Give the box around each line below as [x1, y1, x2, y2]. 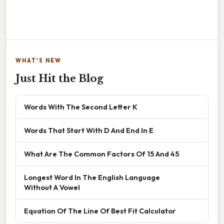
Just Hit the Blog [15, 72, 103, 85]
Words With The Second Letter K [24, 102, 137, 112]
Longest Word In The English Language [24, 172, 160, 182]
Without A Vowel [24, 182, 80, 192]
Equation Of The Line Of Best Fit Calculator [24, 206, 176, 216]
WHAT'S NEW [15, 57, 61, 64]
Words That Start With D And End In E [24, 125, 153, 135]
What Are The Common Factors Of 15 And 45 [24, 149, 179, 159]
